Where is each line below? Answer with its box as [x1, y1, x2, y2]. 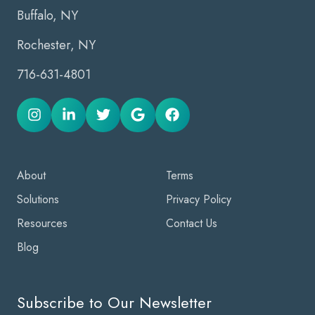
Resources [17, 215, 67, 232]
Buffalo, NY [17, 6, 82, 25]
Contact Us [166, 215, 217, 232]
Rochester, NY [17, 35, 96, 54]
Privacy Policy [166, 191, 231, 207]
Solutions [17, 191, 59, 207]
